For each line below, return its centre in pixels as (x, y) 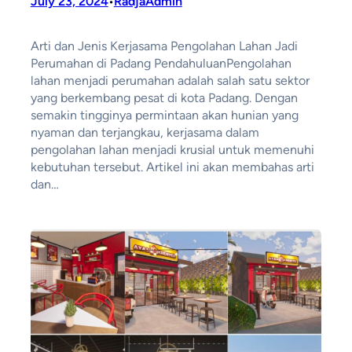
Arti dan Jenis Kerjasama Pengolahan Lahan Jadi (164, 46)
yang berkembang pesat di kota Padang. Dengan (164, 98)
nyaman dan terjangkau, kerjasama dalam (145, 133)
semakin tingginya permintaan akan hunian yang (164, 115)
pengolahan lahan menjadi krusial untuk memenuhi (172, 150)
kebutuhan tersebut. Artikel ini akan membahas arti (172, 167)
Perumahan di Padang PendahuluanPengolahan (161, 64)
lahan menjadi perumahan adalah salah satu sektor (170, 81)
